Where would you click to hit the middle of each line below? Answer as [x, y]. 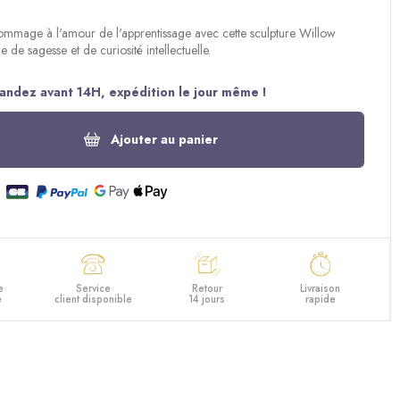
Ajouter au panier [164, 140]
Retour [207, 288]
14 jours [207, 299]
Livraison [321, 288]
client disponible [93, 299]
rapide [320, 299]
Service [93, 288]
